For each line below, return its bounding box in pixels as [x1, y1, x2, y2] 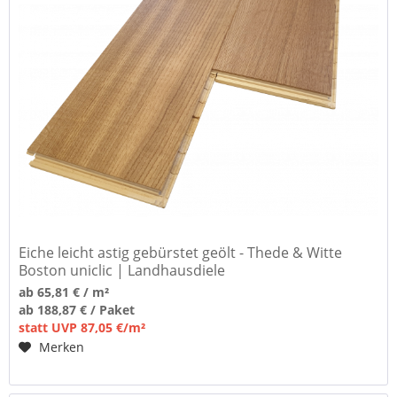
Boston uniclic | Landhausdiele [19, 261, 226, 281]
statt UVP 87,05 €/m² [19, 319, 146, 337]
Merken [39, 339, 85, 356]
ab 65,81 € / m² [19, 284, 110, 301]
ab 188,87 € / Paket [19, 301, 136, 319]
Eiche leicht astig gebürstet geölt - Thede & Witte [19, 243, 343, 263]
